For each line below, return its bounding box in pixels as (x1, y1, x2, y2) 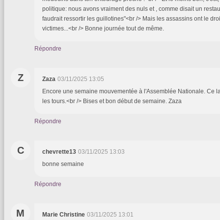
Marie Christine (42, 211, 85, 218)
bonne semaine (42, 160, 84, 167)
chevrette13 (42, 148, 76, 155)
